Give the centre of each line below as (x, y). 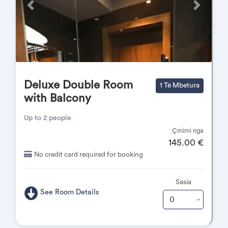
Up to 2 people (48, 118)
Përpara (42, 9)
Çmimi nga (188, 131)
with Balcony (58, 98)
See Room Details (70, 192)
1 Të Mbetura (180, 85)
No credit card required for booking (89, 155)
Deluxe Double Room (78, 85)
